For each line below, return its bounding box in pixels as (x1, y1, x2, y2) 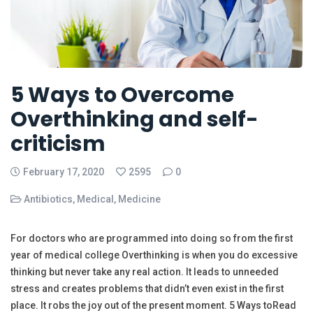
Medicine (118, 194, 161, 205)
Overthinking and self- (10, 105, 259, 135)
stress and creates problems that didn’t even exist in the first (10, 283, 284, 295)
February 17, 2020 (23, 166, 104, 178)
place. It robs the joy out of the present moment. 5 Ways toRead (10, 300, 296, 312)
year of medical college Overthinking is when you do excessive (10, 249, 298, 261)
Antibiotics (24, 194, 73, 205)
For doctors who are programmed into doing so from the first (10, 233, 293, 245)
